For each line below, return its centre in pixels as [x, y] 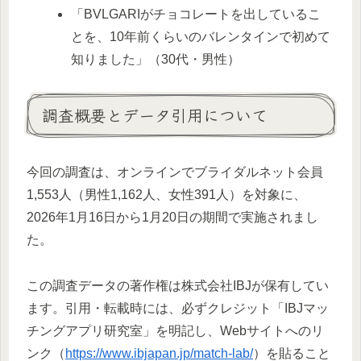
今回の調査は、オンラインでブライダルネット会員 [175, 172]
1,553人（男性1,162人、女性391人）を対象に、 [166, 195]
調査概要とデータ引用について [155, 114]
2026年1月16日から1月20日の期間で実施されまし [172, 218]
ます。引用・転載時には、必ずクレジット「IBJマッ [178, 308]
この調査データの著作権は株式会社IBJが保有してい [178, 285]
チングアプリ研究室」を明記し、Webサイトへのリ [175, 330]
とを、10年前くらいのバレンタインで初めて [201, 36]
